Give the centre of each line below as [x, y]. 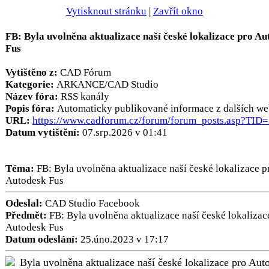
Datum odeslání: [42, 239]
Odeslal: [24, 203]
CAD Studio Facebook [91, 203]
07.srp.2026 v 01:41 [125, 132]
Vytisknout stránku [106, 11]
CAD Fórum [86, 72]
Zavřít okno [178, 11]
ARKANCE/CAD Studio [107, 84]
